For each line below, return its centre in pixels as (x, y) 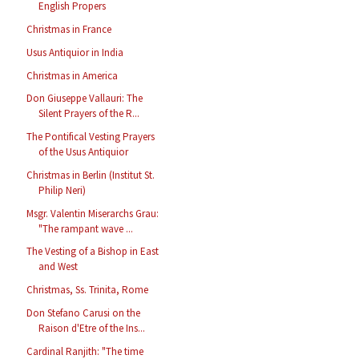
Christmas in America (73, 75)
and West (58, 267)
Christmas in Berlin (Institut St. (91, 175)
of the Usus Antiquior (84, 152)
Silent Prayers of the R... (89, 114)
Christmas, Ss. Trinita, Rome (88, 290)
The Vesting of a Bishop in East (93, 252)
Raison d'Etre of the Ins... (92, 328)
